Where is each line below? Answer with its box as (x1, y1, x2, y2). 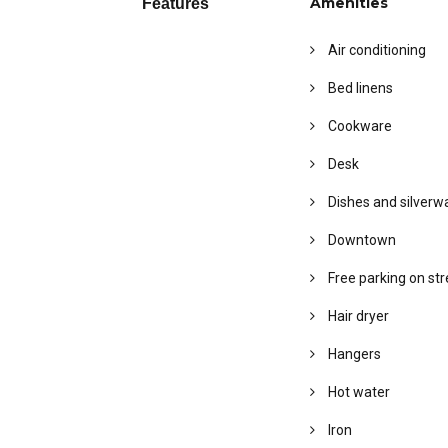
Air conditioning (324, 42, 426, 58)
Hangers (324, 346, 381, 362)
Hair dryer (324, 308, 389, 324)
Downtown (324, 232, 396, 248)
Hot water (324, 384, 390, 400)
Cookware (324, 118, 392, 134)
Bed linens (324, 80, 393, 96)
